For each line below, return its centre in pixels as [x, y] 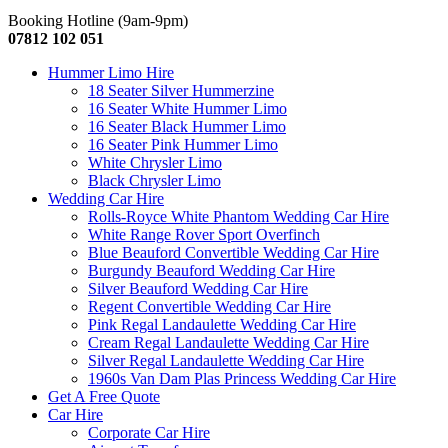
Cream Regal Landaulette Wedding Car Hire [228, 342]
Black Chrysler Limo [154, 180]
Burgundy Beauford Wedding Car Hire [211, 270]
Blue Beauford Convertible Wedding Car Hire [233, 252]
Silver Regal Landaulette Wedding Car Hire [226, 360]
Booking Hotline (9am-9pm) [98, 20]
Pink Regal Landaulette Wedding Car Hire [222, 324]
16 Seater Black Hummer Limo [187, 126]
